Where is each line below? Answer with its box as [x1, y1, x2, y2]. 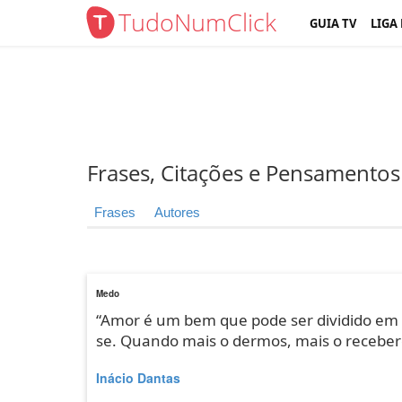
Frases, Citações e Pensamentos [87, 158, 400, 188]
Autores [154, 205, 200, 220]
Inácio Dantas [96, 369, 180, 387]
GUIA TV [310, 15, 356, 31]
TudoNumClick [118, 5, 276, 39]
